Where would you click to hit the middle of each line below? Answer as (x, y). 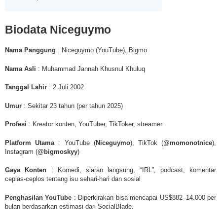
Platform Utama (30, 143)
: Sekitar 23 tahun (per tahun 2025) (72, 106)
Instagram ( (21, 151)
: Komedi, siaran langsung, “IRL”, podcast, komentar (131, 170)
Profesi (16, 124)
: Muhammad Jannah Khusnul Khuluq (91, 69)
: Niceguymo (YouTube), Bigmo (101, 50)
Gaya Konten (26, 170)
